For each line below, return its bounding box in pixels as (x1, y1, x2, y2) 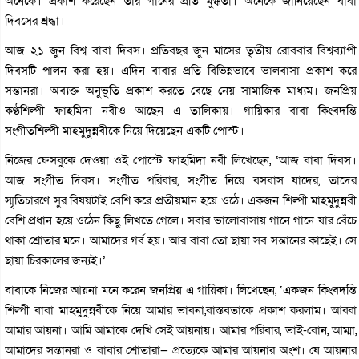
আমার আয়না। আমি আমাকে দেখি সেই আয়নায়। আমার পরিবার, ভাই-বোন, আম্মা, (5, 321, 357, 338)
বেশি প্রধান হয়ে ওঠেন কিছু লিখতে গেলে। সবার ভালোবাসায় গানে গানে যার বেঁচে (5, 212, 357, 228)
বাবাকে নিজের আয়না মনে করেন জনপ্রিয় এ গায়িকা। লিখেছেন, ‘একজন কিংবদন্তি (5, 281, 357, 298)
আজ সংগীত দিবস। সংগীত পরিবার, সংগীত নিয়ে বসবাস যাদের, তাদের (5, 171, 357, 188)
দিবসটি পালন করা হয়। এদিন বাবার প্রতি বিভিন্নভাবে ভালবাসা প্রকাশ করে (5, 62, 357, 79)
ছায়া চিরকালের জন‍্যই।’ (5, 252, 106, 268)
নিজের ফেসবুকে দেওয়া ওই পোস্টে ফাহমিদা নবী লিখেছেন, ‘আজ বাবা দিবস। (5, 151, 357, 168)
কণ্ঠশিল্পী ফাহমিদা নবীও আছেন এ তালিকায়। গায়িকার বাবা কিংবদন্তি (5, 102, 357, 119)
